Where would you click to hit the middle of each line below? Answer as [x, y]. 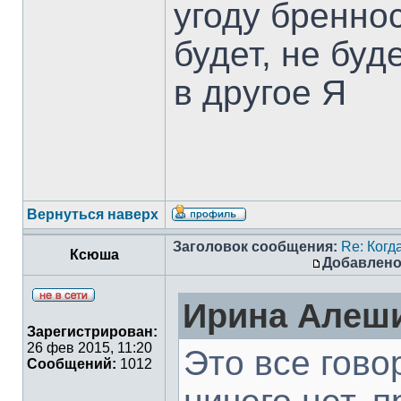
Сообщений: [72, 364]
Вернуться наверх [93, 214]
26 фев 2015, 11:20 [90, 348]
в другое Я [260, 92]
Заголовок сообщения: [255, 247]
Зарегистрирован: [92, 332]
